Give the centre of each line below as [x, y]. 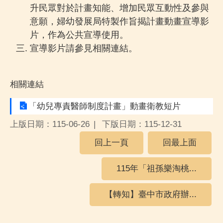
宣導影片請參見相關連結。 [84, 48]
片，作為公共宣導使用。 [79, 34]
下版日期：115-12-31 [142, 124]
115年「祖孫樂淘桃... [157, 169]
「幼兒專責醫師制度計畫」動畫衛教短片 [105, 107]
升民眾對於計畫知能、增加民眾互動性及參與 [119, 7]
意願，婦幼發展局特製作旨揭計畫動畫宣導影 [119, 21]
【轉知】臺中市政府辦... [151, 195]
